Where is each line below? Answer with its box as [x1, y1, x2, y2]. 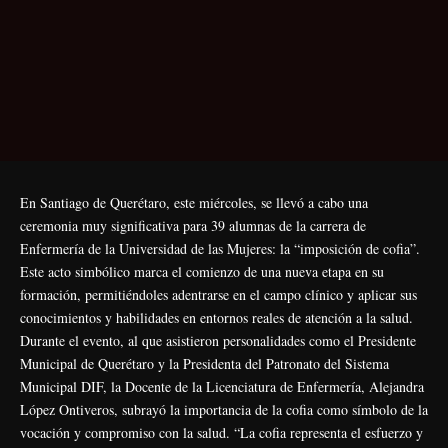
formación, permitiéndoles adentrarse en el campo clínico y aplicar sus [20, 284, 417, 304]
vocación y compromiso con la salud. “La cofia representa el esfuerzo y [20, 422, 423, 442]
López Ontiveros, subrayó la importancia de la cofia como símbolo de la [20, 399, 428, 419]
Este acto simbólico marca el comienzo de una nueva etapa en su [20, 261, 384, 281]
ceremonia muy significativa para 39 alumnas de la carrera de [20, 215, 366, 235]
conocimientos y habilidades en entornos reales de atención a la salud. [20, 307, 413, 327]
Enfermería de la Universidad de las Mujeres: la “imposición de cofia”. [20, 238, 420, 258]
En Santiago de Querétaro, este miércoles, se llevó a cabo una [20, 192, 368, 212]
